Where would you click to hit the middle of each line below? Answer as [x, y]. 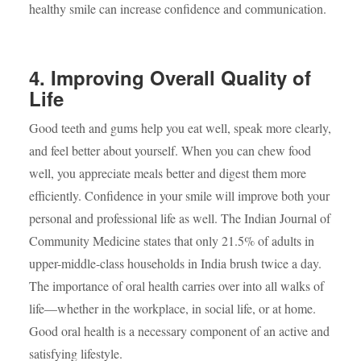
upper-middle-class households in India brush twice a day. [175, 263]
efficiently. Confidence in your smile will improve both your [179, 195]
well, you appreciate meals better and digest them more [167, 172]
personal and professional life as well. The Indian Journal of [179, 218]
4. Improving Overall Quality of [170, 77]
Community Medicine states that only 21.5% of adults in [171, 240]
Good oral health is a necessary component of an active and [179, 330]
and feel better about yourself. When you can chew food [170, 150]
